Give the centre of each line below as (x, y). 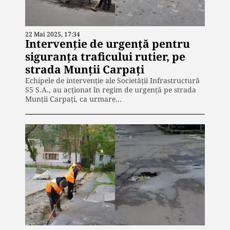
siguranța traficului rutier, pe (105, 57)
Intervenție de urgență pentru (108, 44)
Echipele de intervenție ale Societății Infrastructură (112, 81)
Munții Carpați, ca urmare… (73, 99)
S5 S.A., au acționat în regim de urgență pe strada (111, 90)
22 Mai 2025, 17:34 (53, 34)
